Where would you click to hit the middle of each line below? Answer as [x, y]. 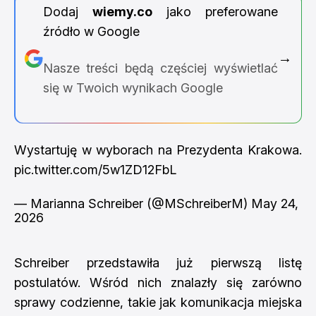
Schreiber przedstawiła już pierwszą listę [158, 263]
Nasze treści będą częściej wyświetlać [160, 68]
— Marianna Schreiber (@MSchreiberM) [133, 203]
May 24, [275, 203]
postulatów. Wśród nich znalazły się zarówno [158, 282]
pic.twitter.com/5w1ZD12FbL [95, 170]
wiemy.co [122, 11]
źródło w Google [91, 31]
